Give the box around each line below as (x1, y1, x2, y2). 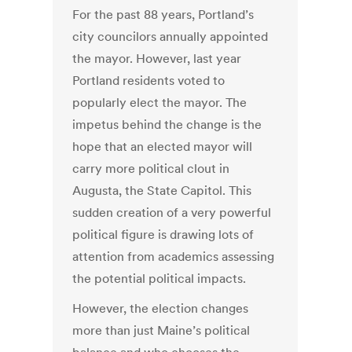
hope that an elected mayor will (72, 138, 253, 155)
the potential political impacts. (72, 270, 247, 287)
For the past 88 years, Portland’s (72, 6, 255, 23)
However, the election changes (72, 300, 249, 317)
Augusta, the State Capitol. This (72, 182, 252, 199)
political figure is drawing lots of (72, 226, 255, 243)
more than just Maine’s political (72, 322, 251, 339)
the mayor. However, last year (72, 50, 242, 67)
